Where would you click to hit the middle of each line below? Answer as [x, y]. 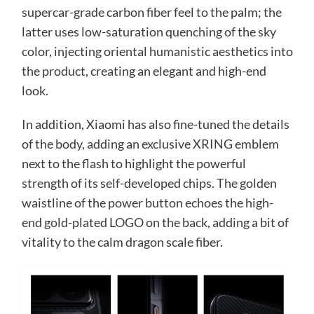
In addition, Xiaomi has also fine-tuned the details [155, 124]
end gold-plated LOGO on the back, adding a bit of [155, 222]
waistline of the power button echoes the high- [147, 202]
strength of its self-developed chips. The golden [149, 183]
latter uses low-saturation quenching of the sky [149, 31]
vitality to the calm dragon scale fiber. [122, 241]
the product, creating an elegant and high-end [144, 70]
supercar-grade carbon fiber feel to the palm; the [151, 12]
